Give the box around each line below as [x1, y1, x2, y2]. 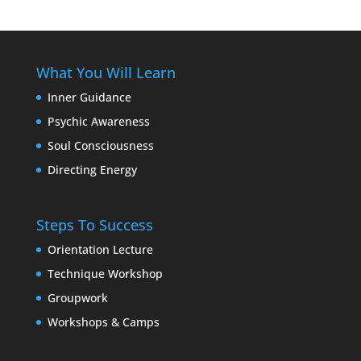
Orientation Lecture [47, 242, 153, 258]
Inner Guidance [47, 89, 131, 106]
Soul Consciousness [47, 138, 154, 154]
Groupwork [47, 290, 108, 306]
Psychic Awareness [47, 114, 150, 130]
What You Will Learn [35, 63, 176, 83]
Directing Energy [47, 162, 137, 178]
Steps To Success [35, 215, 153, 235]
